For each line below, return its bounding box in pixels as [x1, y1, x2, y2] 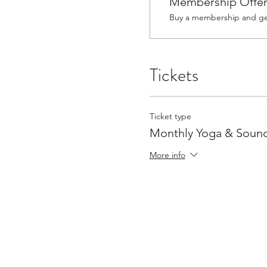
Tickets [149, 62, 198, 88]
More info [149, 149, 185, 160]
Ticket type [149, 110, 191, 122]
